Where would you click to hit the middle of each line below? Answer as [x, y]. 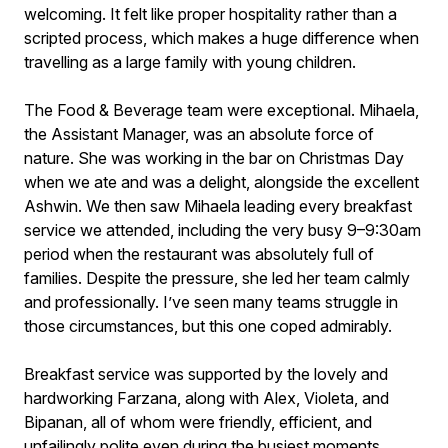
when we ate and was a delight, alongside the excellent [221, 182]
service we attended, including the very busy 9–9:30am [222, 230]
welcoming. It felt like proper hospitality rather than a [210, 14]
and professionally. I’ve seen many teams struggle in [211, 302]
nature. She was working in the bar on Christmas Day [214, 158]
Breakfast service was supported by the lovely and [206, 374]
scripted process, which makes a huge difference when [221, 38]
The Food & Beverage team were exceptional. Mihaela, [221, 110]
